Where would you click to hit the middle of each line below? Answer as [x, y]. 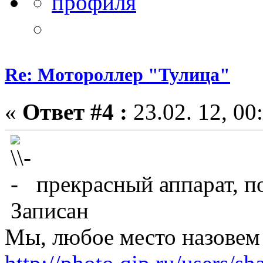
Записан [47, 211]
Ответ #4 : [75, 112]
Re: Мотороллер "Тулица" [117, 75]
